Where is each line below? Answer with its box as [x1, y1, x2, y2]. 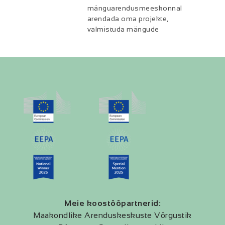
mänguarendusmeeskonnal [87, 4, 182, 12]
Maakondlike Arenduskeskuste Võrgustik [33, 211, 192, 220]
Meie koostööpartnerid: [64, 199, 161, 208]
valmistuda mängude [87, 25, 159, 33]
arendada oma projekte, [87, 14, 169, 23]
